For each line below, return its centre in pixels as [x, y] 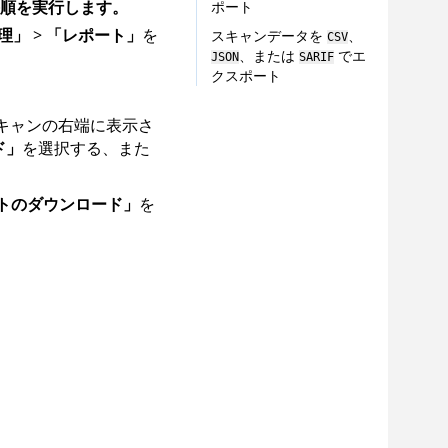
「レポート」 [93, 34]
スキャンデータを [268, 36]
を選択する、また [85, 147]
